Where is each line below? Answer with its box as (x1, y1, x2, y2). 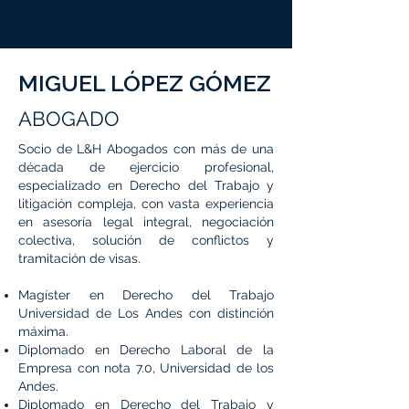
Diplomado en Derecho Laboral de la (18, 342, 274, 357)
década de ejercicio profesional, (18, 160, 274, 174)
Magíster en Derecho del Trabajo (18, 288, 274, 302)
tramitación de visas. (18, 251, 141, 266)
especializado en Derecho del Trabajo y (18, 178, 274, 193)
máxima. (18, 324, 68, 339)
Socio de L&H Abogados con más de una (18, 142, 274, 156)
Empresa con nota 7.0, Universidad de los (18, 361, 274, 375)
